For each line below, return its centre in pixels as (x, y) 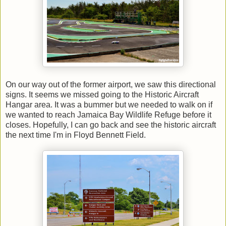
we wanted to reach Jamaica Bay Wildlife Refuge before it (108, 115)
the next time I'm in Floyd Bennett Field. (76, 135)
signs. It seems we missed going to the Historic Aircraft (102, 94)
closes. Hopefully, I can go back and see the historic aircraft (111, 125)
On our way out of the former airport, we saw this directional (111, 84)
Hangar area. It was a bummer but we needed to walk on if (109, 104)
